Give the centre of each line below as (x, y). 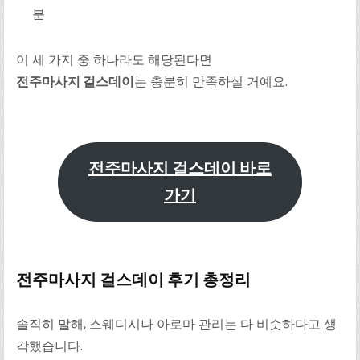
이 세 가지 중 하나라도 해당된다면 (115, 60)
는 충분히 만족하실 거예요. (211, 82)
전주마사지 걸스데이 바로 (180, 168)
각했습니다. (50, 346)
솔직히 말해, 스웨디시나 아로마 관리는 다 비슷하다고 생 (177, 324)
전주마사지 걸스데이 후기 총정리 (134, 279)
